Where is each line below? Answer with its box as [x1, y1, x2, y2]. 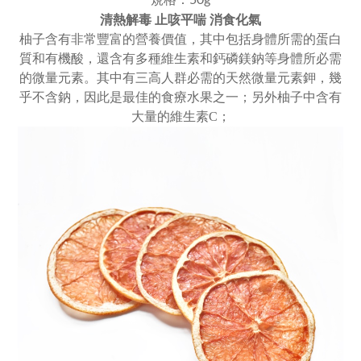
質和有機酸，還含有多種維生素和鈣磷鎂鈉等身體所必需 [19, 52, 342, 66]
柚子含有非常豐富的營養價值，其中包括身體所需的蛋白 [19, 32, 342, 47]
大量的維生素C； [131, 110, 230, 124]
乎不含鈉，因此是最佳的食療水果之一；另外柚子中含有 [19, 90, 342, 105]
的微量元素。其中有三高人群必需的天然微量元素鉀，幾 [19, 71, 342, 85]
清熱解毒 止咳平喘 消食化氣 [100, 13, 261, 27]
